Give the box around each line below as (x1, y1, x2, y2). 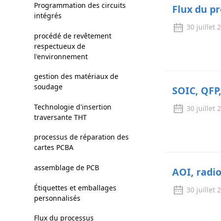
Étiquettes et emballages (34, 183, 116, 192)
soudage (34, 82, 63, 92)
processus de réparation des (34, 132, 129, 142)
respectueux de (34, 41, 85, 51)
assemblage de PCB (34, 162, 99, 172)
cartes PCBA (34, 143, 74, 152)
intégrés (34, 10, 62, 20)
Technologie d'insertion (34, 102, 111, 111)
